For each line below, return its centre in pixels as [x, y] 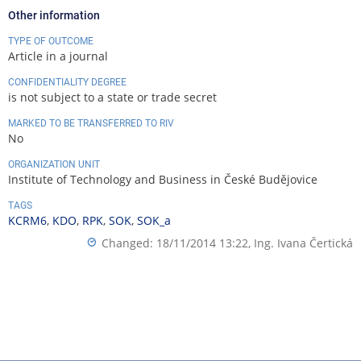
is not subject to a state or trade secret [112, 97]
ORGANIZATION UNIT [54, 164]
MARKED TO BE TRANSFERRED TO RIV [91, 123]
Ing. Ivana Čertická [303, 243]
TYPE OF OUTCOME [51, 41]
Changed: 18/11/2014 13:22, [178, 243]
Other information [54, 15]
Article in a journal [58, 56]
